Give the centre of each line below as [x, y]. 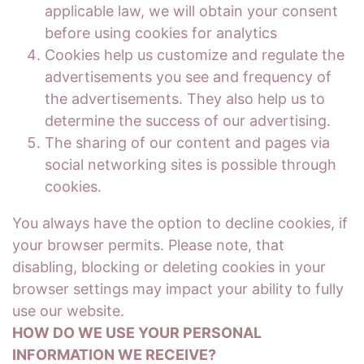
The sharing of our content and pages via [187, 143]
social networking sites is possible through [191, 165]
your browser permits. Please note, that [148, 245]
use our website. [68, 311]
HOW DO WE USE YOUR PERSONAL [137, 333]
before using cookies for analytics [161, 33]
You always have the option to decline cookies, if [180, 223]
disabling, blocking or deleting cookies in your [169, 267]
